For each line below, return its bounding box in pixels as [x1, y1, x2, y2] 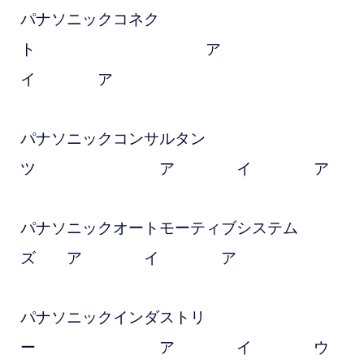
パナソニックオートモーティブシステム [19, 219, 298, 237]
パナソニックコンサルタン [19, 130, 206, 148]
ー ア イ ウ [19, 339, 329, 357]
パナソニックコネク [19, 11, 159, 28]
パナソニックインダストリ [19, 309, 206, 327]
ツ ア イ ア [19, 160, 329, 178]
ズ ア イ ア [19, 249, 236, 267]
